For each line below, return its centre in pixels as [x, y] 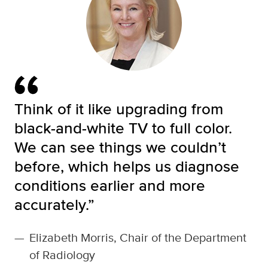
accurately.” [54, 205]
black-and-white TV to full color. [123, 128]
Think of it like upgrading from [119, 109]
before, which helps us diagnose [127, 166]
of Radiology [62, 255]
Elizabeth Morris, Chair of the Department [138, 237]
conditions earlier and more [110, 185]
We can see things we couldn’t [120, 147]
